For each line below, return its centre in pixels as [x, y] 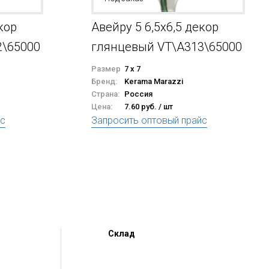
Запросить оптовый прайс [149, 120]
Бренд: [104, 81]
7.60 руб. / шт [149, 107]
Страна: [105, 94]
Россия [138, 94]
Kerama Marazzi [154, 81]
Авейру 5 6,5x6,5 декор [155, 27]
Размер [106, 69]
